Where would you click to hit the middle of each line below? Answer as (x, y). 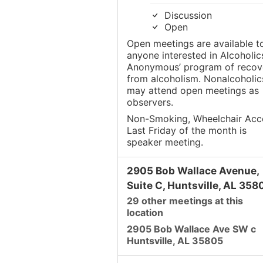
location (145, 213)
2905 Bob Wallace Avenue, (193, 171)
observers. (150, 102)
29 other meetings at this (185, 201)
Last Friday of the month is (186, 131)
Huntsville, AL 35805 (175, 241)
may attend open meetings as (193, 91)
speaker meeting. (165, 142)
